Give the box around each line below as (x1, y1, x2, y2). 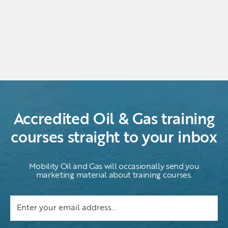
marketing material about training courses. (36, 172, 192, 180)
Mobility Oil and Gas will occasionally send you (28, 163, 199, 171)
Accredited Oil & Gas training (13, 112, 215, 128)
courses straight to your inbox (11, 131, 217, 146)
